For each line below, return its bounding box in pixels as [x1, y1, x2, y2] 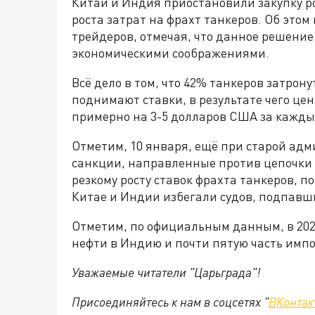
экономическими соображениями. [72, 45, 269, 60]
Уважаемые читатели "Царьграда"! [72, 264, 260, 280]
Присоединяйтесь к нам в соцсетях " [72, 294, 269, 309]
